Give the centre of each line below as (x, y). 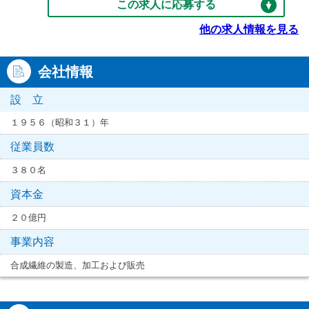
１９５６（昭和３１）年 (60, 122)
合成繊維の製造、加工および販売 (78, 265)
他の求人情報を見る (249, 29)
